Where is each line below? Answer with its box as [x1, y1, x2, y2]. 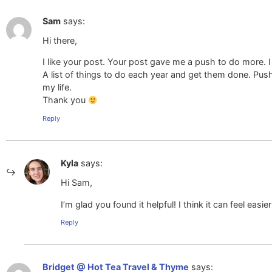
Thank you [42, 95, 88, 106]
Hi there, [42, 35, 77, 46]
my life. [42, 82, 72, 93]
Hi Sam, [61, 177, 92, 188]
